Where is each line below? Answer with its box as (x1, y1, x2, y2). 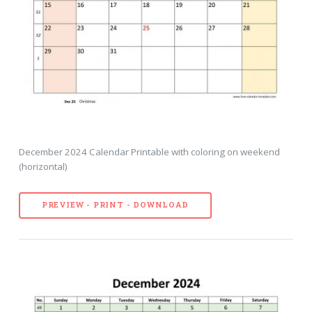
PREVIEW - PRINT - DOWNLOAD (41, 200, 189, 210)
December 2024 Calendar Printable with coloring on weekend (18, 145, 280, 158)
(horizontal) (18, 159, 68, 173)
